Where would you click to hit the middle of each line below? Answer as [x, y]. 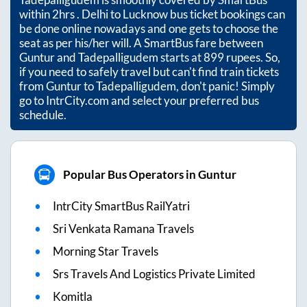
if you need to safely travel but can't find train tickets [149, 71]
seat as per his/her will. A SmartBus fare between [141, 42]
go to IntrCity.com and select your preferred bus [139, 100]
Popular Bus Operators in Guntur [149, 175]
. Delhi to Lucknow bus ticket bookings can [181, 14]
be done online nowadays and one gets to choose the [149, 28]
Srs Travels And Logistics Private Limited [154, 273]
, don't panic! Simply [225, 86]
